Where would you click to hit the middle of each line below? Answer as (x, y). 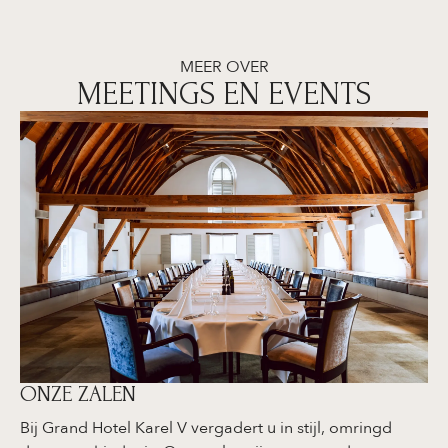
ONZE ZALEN (78, 394)
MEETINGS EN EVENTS (224, 95)
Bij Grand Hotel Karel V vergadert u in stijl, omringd (206, 428)
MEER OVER (224, 67)
